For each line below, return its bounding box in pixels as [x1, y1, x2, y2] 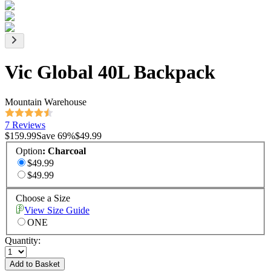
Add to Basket [10, 260, 60, 269]
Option [16, 146, 42, 157]
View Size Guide [24, 205, 90, 216]
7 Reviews [5, 119, 45, 130]
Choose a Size [16, 193, 70, 204]
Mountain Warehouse [5, 96, 87, 107]
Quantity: [5, 235, 41, 246]
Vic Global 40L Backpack [5, 61, 215, 83]
